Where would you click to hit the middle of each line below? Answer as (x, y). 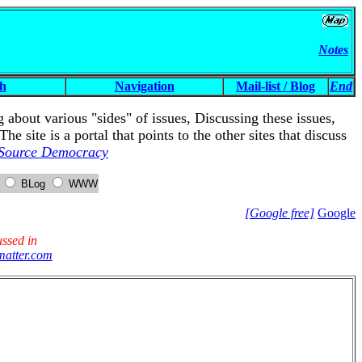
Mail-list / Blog (276, 86)
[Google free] (280, 213)
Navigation (144, 86)
